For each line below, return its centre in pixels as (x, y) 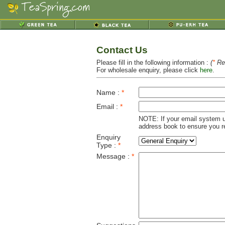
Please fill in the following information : (153, 63)
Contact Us (122, 50)
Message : (114, 156)
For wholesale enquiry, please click (148, 70)
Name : (109, 92)
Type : (107, 145)
